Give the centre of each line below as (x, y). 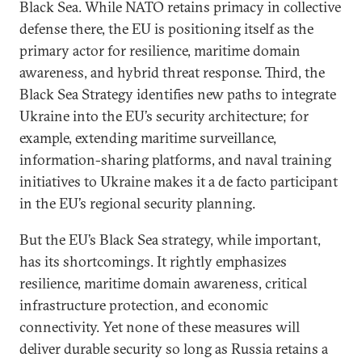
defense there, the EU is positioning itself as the (166, 29)
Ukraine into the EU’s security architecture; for (164, 116)
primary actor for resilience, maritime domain (160, 51)
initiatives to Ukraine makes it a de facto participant (179, 182)
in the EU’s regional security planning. (137, 204)
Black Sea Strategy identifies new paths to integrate (178, 95)
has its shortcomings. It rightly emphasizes (153, 262)
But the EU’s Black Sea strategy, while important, (170, 240)
